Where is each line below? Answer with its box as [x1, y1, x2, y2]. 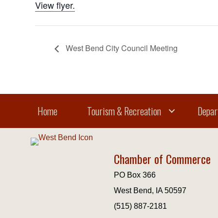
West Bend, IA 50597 [114, 186, 187, 195]
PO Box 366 [114, 170, 156, 179]
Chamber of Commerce [114, 149, 211, 167]
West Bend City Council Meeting [64, 42, 178, 54]
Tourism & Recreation [87, 103, 161, 118]
